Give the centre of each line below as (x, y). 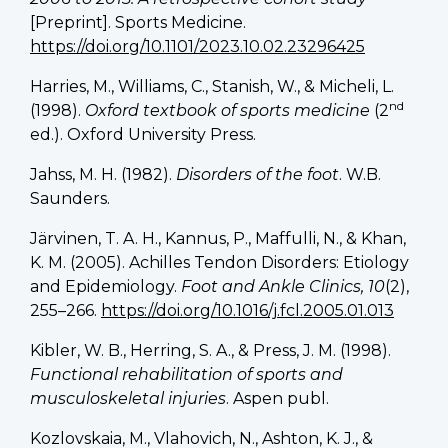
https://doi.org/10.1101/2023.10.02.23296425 (197, 46)
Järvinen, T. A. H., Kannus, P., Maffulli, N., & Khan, (218, 238)
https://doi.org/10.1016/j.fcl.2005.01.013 (247, 310)
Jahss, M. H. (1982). (103, 174)
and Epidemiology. (105, 286)
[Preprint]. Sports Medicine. (138, 22)
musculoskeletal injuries (128, 398)
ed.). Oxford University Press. (143, 134)
